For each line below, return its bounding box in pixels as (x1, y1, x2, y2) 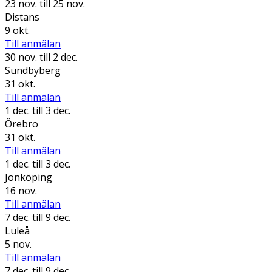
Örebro (5, 117, 38, 131)
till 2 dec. (37, 50, 78, 64)
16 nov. (5, 183, 37, 197)
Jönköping (5, 170, 52, 184)
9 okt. (5, 23, 30, 37)
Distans (5, 10, 39, 24)
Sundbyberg (5, 63, 61, 77)
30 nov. (5, 50, 37, 64)
